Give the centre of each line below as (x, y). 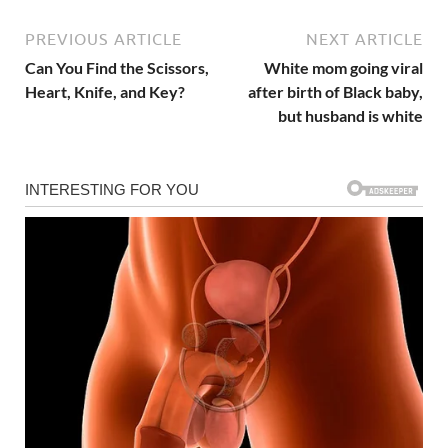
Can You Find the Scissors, (117, 67)
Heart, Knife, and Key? (105, 91)
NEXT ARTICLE (364, 38)
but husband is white (350, 115)
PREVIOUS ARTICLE (103, 38)
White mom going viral (343, 67)
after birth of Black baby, (335, 91)
